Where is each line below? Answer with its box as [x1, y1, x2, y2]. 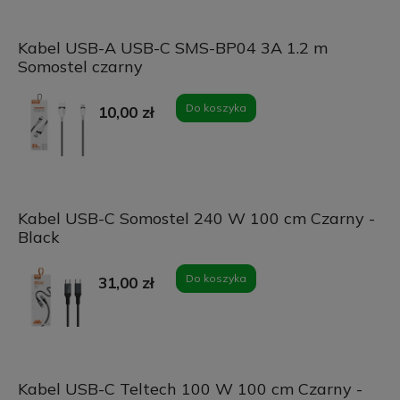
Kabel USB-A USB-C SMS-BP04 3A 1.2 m [17, 37, 328, 59]
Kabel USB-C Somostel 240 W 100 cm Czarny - [17, 208, 375, 229]
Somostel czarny [17, 56, 143, 78]
